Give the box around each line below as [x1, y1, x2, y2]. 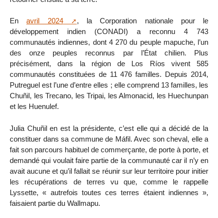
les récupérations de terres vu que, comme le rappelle [10, 178, 208, 186]
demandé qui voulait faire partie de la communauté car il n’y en [10, 156, 208, 165]
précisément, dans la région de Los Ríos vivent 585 [10, 59, 208, 68]
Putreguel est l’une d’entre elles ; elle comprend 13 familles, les [10, 81, 208, 90]
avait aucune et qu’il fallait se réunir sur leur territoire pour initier [10, 167, 208, 176]
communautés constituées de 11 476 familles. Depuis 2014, [10, 70, 208, 79]
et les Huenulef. [10, 102, 59, 111]
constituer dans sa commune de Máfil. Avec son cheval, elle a [10, 135, 208, 144]
